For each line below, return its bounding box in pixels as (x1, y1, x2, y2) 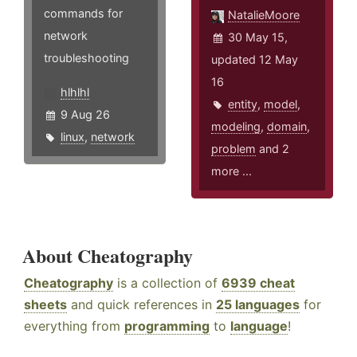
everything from (24, 318, 124, 335)
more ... (211, 164, 253, 178)
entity (228, 97, 258, 112)
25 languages (216, 296, 300, 313)
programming (124, 318, 210, 335)
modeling (211, 120, 261, 134)
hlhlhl (61, 85, 89, 100)
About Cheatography (22, 241, 193, 270)
